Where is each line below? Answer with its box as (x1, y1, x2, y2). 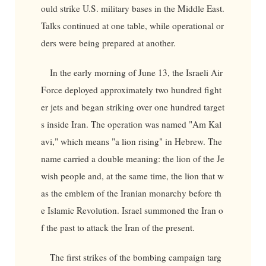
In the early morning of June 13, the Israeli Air (50, 66, 223, 78)
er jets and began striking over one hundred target (40, 100, 224, 113)
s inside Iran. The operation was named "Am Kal (40, 118, 221, 130)
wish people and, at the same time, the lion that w (40, 169, 224, 182)
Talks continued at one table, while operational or (40, 20, 224, 32)
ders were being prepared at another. (40, 37, 176, 49)
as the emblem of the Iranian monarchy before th (40, 186, 221, 199)
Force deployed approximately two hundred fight (40, 83, 221, 96)
